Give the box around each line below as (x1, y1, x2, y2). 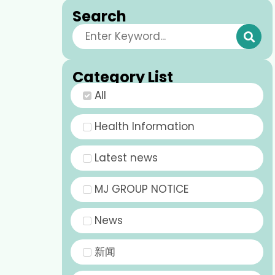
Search (72, 6, 126, 27)
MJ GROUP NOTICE (95, 182, 189, 197)
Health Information (95, 119, 195, 134)
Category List (72, 67, 173, 88)
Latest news (95, 150, 158, 166)
